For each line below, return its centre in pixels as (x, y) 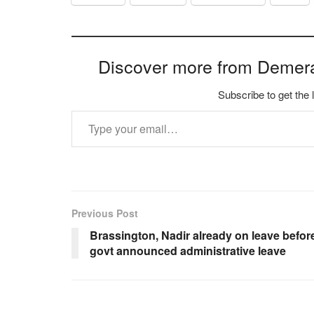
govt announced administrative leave (188, 251)
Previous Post (105, 213)
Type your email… (90, 110)
